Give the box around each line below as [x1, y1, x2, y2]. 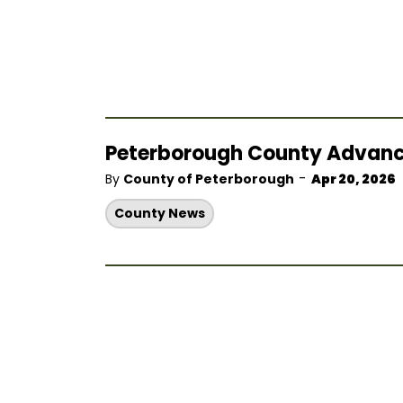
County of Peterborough [123, 170, 294, 188]
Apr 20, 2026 [311, 170, 396, 188]
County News [114, 204, 205, 222]
